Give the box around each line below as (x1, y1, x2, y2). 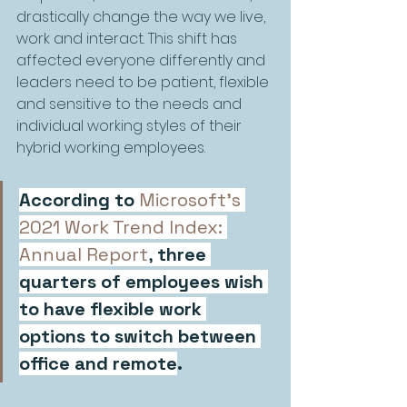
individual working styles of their (16, 115, 245, 137)
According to (19, 188, 134, 213)
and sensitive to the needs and (16, 94, 245, 115)
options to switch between (19, 324, 261, 349)
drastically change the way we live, (16, 6, 269, 28)
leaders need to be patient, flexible (16, 72, 273, 94)
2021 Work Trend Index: (19, 215, 227, 240)
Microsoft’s (139, 188, 245, 213)
